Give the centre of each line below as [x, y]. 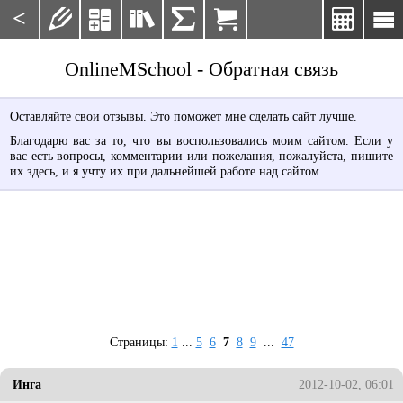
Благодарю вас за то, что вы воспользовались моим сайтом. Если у [201, 141]
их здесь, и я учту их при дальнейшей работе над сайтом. [166, 171]
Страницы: [140, 342]
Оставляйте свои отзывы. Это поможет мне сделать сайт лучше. [183, 116]
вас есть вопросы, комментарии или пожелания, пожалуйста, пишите [201, 156]
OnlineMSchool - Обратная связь [201, 69]
